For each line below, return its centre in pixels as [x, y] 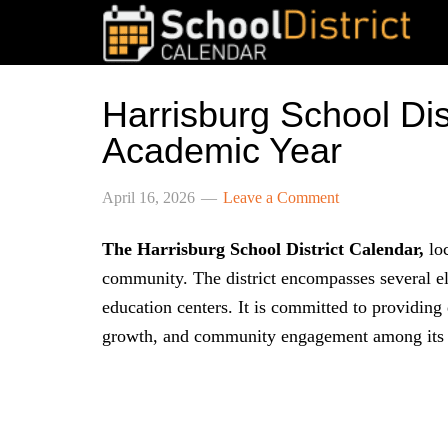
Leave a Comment [281, 197]
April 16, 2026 [148, 197]
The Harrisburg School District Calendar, [263, 249]
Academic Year [222, 150]
